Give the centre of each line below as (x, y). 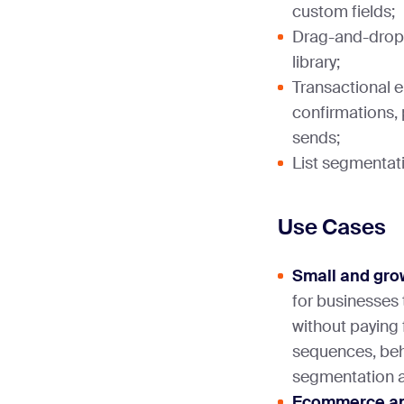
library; (316, 63)
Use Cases (332, 227)
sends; (316, 138)
